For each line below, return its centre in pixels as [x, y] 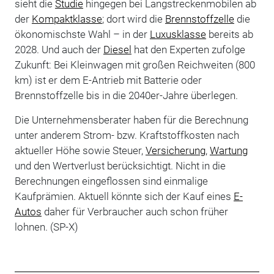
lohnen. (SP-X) [46, 227]
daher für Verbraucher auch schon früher [135, 211]
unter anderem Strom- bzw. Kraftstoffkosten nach [127, 135]
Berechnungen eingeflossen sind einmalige [111, 181]
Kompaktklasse [67, 19]
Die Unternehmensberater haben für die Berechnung [131, 120]
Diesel [117, 49]
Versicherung [175, 150]
